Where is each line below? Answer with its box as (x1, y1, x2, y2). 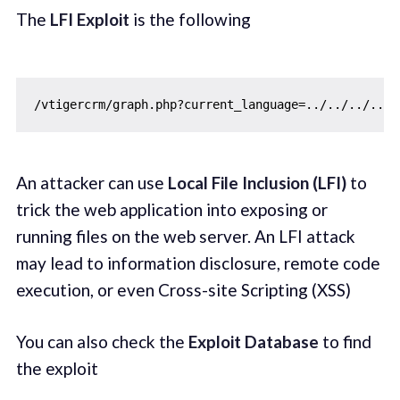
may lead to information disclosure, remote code (15, 252, 380, 273)
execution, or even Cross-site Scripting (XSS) (15, 279, 351, 300)
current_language (183, 96, 298, 112)
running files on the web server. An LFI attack (15, 225, 355, 246)
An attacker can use (15, 171, 168, 193)
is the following (129, 9, 251, 30)
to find (318, 331, 371, 353)
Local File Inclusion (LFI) (167, 171, 346, 193)
